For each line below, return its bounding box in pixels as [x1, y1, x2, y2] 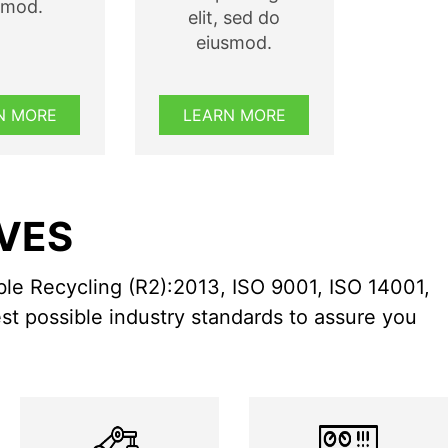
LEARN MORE [182, 105, 286, 125]
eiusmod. [196, 32, 272, 53]
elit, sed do [188, 7, 280, 28]
